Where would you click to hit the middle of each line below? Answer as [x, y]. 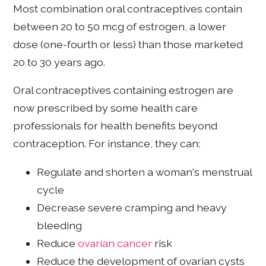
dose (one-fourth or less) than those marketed [128, 44]
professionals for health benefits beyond [115, 126]
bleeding [60, 226]
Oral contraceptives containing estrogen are [123, 90]
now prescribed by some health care [106, 108]
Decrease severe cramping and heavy [132, 208]
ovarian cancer [115, 243]
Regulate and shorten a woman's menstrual [145, 172]
